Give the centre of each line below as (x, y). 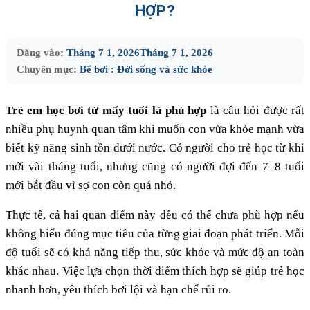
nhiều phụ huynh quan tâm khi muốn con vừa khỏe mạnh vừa (155, 129)
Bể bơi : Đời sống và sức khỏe (146, 69)
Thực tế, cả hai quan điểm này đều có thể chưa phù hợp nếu (155, 215)
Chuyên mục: (47, 69)
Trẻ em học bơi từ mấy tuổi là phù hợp (106, 110)
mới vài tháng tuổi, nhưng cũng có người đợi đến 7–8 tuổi (155, 166)
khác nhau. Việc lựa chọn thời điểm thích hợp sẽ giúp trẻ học (155, 271)
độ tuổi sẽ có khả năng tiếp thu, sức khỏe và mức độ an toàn (155, 253)
